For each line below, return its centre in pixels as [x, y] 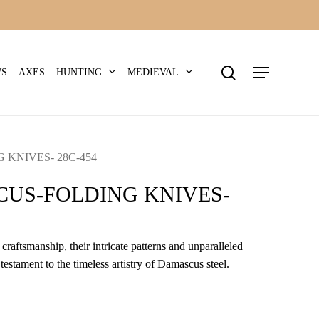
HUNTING [79, 72]
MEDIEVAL [153, 72]
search [253, 36]
